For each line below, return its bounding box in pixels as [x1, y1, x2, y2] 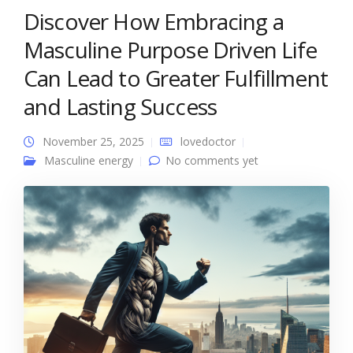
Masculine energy [44, 153, 133, 168]
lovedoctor [180, 134, 236, 149]
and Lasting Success [24, 91, 217, 121]
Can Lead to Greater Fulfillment [24, 63, 328, 93]
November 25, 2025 [43, 134, 144, 149]
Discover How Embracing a [24, 6, 284, 36]
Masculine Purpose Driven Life [24, 35, 318, 65]
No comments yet [165, 153, 258, 168]
